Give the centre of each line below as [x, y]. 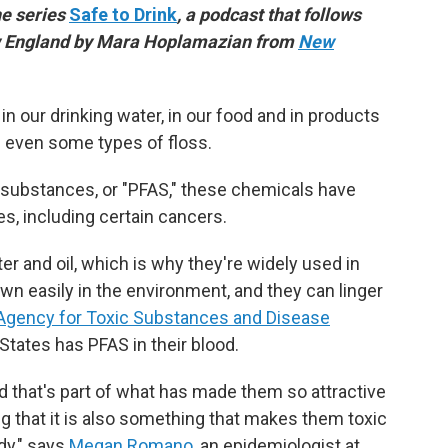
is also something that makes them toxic [225, 419]
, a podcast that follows [269, 15]
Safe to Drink [123, 15]
